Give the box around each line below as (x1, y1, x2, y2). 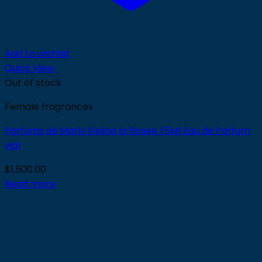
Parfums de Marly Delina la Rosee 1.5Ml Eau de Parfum (5, 124, 250, 137)
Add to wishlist (5, 47, 70, 60)
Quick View (5, 61, 54, 75)
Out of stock (5, 76, 61, 89)
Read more (5, 177, 56, 191)
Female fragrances (5, 100, 93, 113)
